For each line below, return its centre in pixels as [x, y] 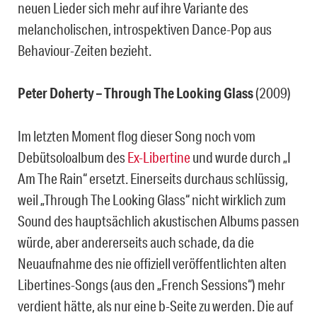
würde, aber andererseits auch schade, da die [136, 242]
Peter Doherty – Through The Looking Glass [136, 93]
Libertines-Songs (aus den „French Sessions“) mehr [151, 284]
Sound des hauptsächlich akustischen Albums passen [158, 220]
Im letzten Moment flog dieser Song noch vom [137, 136]
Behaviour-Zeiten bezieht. [85, 50]
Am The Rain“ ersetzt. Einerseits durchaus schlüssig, [153, 178]
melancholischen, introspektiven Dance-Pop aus [145, 29]
